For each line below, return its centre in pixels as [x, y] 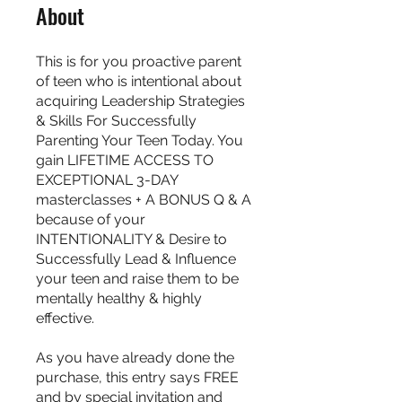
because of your [91, 219]
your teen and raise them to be [137, 279]
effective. [65, 318]
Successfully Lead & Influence [136, 259]
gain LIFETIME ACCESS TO [125, 160]
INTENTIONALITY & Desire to [131, 239]
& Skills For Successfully [116, 121]
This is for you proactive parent [139, 61]
